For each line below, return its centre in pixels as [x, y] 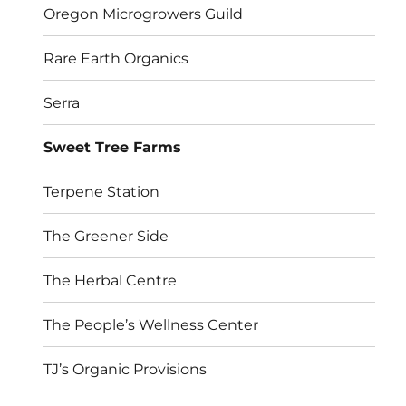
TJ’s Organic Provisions [126, 369]
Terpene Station [102, 191]
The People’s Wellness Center [151, 324]
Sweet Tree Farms [113, 147]
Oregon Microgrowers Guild [144, 14]
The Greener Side [106, 236]
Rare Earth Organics [116, 58]
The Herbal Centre [111, 280]
